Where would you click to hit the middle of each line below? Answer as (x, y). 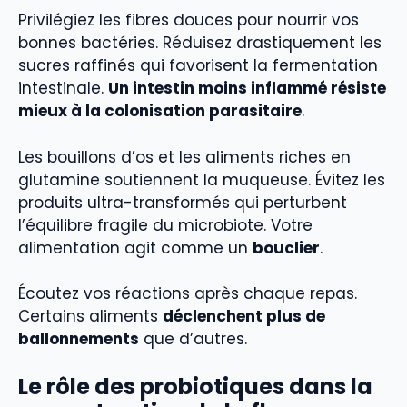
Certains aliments (90, 317)
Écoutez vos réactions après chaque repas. (188, 294)
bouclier (286, 248)
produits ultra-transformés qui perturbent (183, 202)
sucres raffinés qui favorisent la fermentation (198, 66)
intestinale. (63, 89)
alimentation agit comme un (135, 248)
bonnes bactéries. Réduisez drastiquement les (200, 43)
